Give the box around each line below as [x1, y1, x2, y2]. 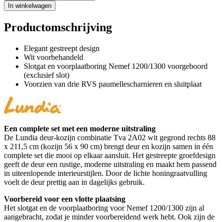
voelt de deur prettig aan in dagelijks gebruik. [4, 177, 145, 186]
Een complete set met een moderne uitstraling [4, 124, 156, 133]
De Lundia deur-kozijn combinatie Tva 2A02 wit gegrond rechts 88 [4, 133, 216, 142]
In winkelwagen [8, 1, 52, 9]
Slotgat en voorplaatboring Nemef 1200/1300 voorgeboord [24, 61, 208, 70]
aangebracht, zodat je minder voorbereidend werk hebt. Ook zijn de [4, 212, 215, 221]
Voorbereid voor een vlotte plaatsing [4, 194, 125, 203]
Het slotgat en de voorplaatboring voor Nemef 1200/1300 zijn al [4, 203, 204, 212]
